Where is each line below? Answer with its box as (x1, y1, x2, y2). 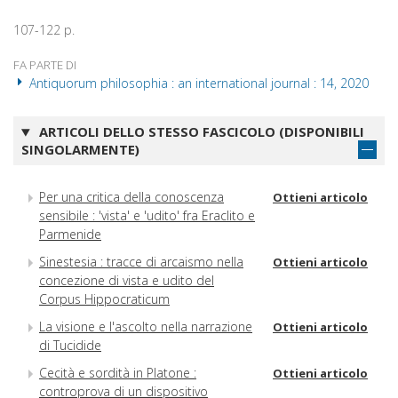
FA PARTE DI (13, 57, 76, 74)
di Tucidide (39, 336, 101, 354)
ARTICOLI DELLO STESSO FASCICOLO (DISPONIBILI (35, 123, 364, 141)
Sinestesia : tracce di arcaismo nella (39, 252, 243, 270)
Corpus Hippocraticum (39, 290, 170, 307)
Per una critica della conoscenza (39, 187, 224, 205)
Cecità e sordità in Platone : (39, 363, 196, 381)
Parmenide (39, 225, 101, 243)
